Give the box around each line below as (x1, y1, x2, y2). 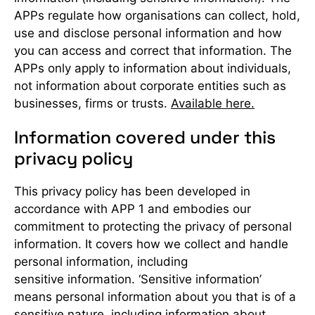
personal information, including (14, 255, 188, 269)
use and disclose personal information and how (14, 26, 282, 40)
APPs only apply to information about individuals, (14, 61, 291, 75)
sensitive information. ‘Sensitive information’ (14, 272, 262, 286)
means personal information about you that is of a (14, 290, 296, 304)
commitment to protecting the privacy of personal (14, 219, 292, 233)
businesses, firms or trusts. (14, 96, 171, 110)
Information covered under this (14, 126, 276, 148)
